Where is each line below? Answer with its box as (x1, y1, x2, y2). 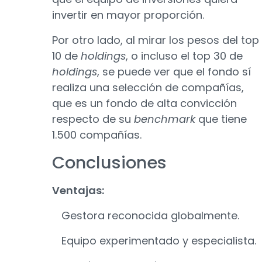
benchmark (134, 111, 198, 126)
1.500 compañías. (52, 127, 142, 142)
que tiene (198, 111, 247, 126)
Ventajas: (52, 182, 104, 198)
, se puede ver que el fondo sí (97, 64, 251, 79)
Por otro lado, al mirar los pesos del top (52, 32, 259, 47)
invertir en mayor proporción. (52, 7, 204, 22)
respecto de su (52, 111, 134, 126)
